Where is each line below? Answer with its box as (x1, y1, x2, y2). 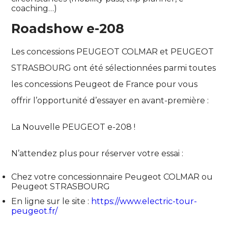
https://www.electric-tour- (91, 196, 197, 207)
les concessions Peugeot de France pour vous (11, 79, 198, 90)
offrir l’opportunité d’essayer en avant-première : (11, 96, 209, 106)
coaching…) (11, 4, 58, 14)
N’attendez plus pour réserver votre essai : (11, 149, 184, 159)
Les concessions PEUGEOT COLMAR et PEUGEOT (11, 47, 214, 57)
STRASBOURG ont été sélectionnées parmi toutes (11, 63, 216, 73)
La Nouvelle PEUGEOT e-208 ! (11, 122, 136, 132)
